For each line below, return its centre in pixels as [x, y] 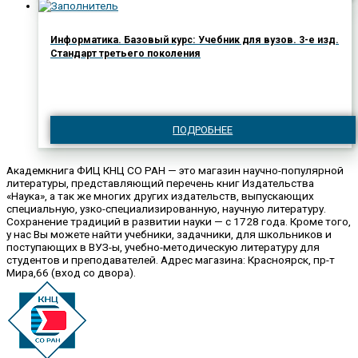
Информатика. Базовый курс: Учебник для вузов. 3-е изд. [195, 40]
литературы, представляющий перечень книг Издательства [160, 183]
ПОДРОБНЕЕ [203, 129]
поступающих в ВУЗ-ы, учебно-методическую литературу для [163, 247]
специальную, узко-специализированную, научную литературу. [166, 209]
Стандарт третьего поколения [125, 54]
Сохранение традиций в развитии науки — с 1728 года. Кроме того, [179, 222]
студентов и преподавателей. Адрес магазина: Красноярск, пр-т [171, 260]
